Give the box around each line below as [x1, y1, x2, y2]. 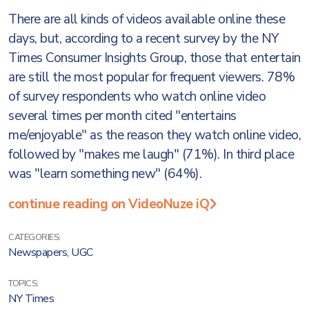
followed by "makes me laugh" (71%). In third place [8, 146, 294, 163]
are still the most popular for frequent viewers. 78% [8, 68, 295, 86]
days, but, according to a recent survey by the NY [8, 30, 279, 48]
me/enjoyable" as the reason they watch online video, [8, 126, 301, 144]
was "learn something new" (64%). [8, 165, 201, 183]
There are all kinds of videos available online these [8, 10, 285, 28]
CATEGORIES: [8, 231, 61, 243]
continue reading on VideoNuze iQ [8, 195, 209, 213]
